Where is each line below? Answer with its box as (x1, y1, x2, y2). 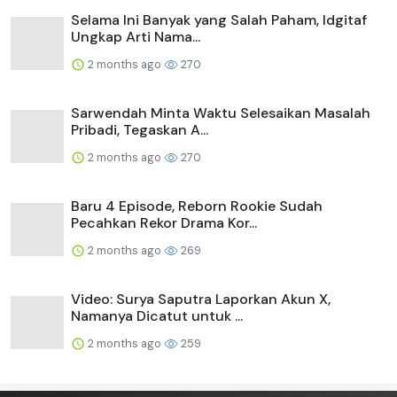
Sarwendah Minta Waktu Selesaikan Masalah (71, 103, 370, 122)
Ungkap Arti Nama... (71, 27, 200, 46)
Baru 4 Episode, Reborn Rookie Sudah (71, 196, 323, 215)
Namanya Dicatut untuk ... (71, 306, 243, 325)
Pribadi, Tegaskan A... (71, 120, 208, 139)
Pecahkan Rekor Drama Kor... (71, 213, 257, 232)
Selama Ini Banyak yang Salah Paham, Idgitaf (71, 10, 367, 29)
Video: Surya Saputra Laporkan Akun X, (71, 289, 331, 308)
